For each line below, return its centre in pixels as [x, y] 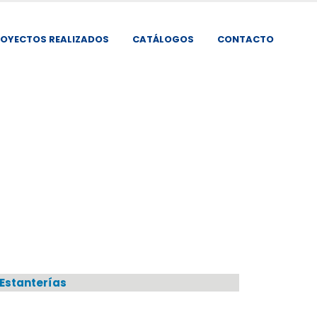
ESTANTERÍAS [114, 306]
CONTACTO [246, 39]
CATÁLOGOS [163, 39]
